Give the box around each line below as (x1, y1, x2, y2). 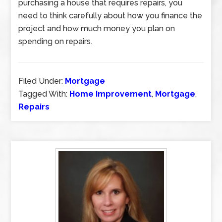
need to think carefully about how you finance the (18, 11, 203, 20)
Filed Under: (18, 76, 65, 86)
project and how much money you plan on (18, 24, 175, 33)
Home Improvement (69, 89, 152, 99)
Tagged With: (18, 89, 70, 99)
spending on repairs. (18, 37, 93, 46)
